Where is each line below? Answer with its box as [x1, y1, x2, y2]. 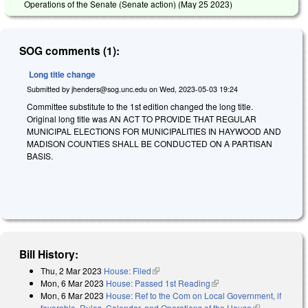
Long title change [29, 67, 96, 80]
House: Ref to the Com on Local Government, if [106, 289, 281, 301]
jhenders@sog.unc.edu [71, 83, 147, 94]
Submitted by [27, 83, 71, 94]
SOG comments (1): [19, 42, 120, 58]
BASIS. [27, 150, 53, 162]
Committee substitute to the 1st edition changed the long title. [27, 100, 253, 113]
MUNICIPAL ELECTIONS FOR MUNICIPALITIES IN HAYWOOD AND [27, 125, 281, 137]
